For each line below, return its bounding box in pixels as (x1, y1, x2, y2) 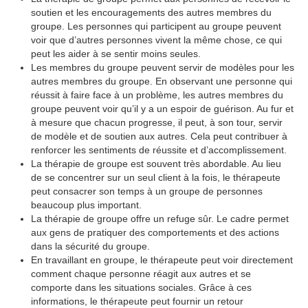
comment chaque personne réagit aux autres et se (31, 268, 251, 279)
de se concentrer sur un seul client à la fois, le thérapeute (31, 172, 280, 183)
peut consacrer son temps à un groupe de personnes (31, 186, 263, 197)
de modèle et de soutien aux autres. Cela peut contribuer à (31, 131, 287, 142)
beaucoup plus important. (31, 199, 142, 210)
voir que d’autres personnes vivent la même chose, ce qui (31, 34, 282, 45)
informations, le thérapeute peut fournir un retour (31, 296, 243, 307)
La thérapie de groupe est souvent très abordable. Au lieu (31, 158, 281, 169)
